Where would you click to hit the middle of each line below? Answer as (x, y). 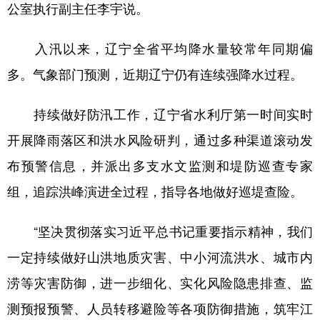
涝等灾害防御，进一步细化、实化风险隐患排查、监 (160, 283)
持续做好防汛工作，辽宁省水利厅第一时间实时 (160, 114)
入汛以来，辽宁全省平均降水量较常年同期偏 (160, 49)
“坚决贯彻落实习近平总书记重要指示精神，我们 (160, 231)
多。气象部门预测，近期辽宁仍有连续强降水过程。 (155, 74)
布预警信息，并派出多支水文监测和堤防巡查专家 (160, 166)
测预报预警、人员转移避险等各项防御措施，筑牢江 (160, 309)
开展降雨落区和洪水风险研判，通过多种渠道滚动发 (160, 140)
